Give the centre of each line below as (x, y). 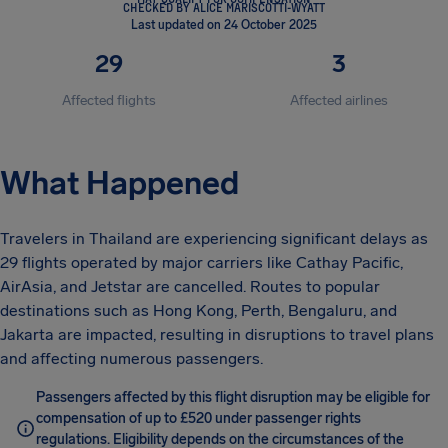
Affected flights (109, 100)
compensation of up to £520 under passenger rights (198, 418)
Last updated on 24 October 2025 (224, 25)
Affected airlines (339, 100)
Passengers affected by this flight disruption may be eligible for (233, 397)
